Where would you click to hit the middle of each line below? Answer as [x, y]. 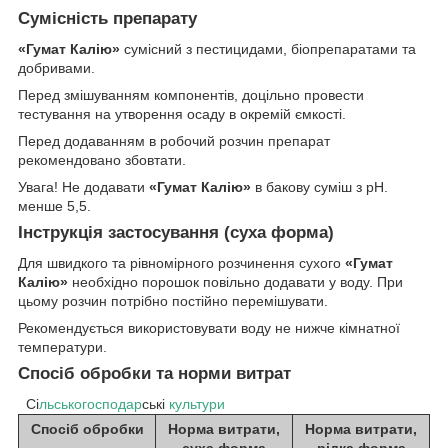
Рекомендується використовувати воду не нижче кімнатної [209, 327]
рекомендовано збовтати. [102, 160]
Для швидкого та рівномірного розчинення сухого [181, 262]
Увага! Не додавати [83, 187]
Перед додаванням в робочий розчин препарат [174, 141]
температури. [62, 346]
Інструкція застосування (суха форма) [176, 233]
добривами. [56, 68]
